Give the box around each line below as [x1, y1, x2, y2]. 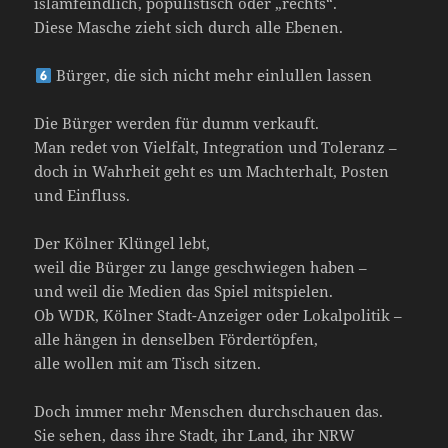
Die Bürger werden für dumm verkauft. [34, 113, 320, 134]
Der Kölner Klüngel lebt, [34, 233, 211, 254]
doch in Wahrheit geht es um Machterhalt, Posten [34, 161, 390, 182]
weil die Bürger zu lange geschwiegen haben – [34, 257, 368, 278]
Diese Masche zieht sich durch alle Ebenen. [34, 17, 344, 38]
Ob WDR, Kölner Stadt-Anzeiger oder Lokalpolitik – [34, 305, 403, 326]
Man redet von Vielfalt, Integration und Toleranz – [34, 137, 398, 158]
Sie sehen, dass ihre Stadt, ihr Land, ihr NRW [34, 425, 356, 446]
